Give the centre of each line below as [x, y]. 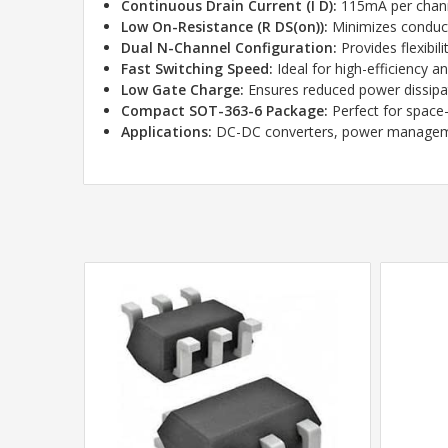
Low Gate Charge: [183, 90]
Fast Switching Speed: [197, 69]
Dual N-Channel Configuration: [229, 48]
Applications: [167, 132]
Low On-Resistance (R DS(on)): [225, 27]
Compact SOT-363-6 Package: [225, 111]
